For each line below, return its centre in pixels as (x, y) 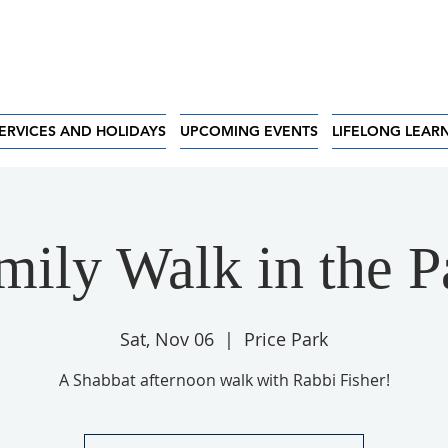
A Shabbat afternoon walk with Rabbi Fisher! (224, 380)
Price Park (286, 339)
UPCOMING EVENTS (248, 131)
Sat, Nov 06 (167, 339)
